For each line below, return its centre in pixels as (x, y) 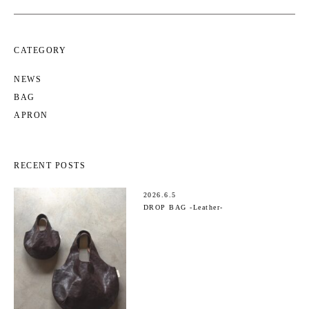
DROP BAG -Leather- (183, 207)
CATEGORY (40, 50)
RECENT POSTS (50, 165)
